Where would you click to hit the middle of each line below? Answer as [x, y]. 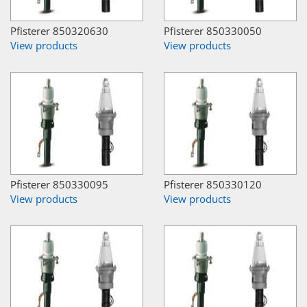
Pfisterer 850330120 [213, 184]
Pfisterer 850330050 [213, 30]
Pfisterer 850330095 [59, 184]
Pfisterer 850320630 [59, 30]
